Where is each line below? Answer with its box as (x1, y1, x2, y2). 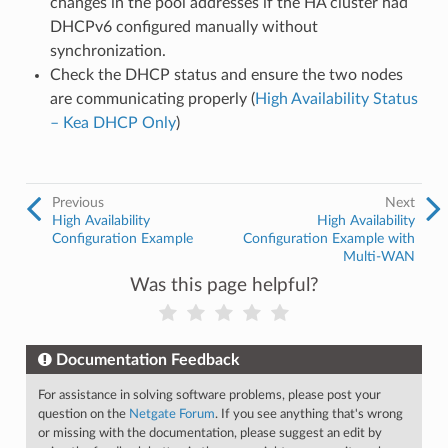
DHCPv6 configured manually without (49, 19, 318, 35)
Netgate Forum (128, 408, 215, 420)
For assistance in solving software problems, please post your (37, 389, 381, 401)
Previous (51, 195, 104, 210)
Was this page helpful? (129, 276, 319, 295)
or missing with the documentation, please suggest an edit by (37, 427, 382, 439)
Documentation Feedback (55, 352, 240, 368)
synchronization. (49, 43, 166, 59)
